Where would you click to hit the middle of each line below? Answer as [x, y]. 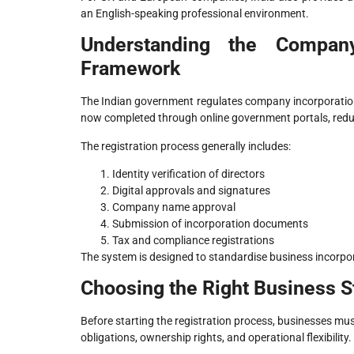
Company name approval [174, 207]
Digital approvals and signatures [191, 190]
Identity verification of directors [188, 173]
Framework [130, 69]
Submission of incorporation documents [210, 223]
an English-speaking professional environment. [195, 13]
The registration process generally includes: [186, 146]
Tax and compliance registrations [193, 240]
